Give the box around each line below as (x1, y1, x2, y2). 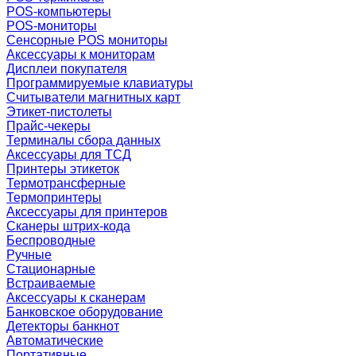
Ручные (6, 248, 52, 261)
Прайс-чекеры (6, 119, 91, 133)
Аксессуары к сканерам (6, 291, 145, 304)
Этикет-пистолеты (6, 105, 112, 118)
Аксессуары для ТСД (6, 148, 131, 161)
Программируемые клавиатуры (6, 76, 193, 90)
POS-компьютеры (6, 5, 111, 18)
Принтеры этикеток (6, 162, 119, 176)
